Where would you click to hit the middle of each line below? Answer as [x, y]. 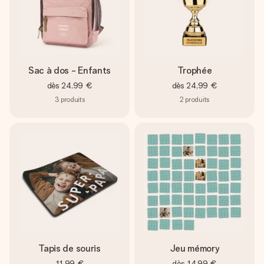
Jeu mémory [194, 248]
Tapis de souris [70, 248]
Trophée [194, 70]
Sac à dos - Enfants [70, 70]
